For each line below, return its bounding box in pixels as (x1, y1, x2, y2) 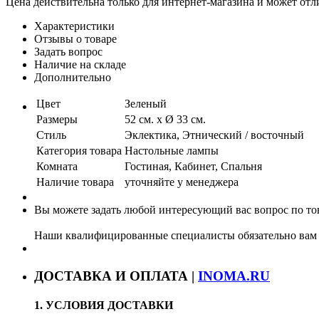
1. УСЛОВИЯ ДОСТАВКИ (34, 298, 173, 311)
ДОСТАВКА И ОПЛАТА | (34, 268, 198, 283)
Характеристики (34, 19, 115, 32)
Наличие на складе (34, 58, 126, 70)
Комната (36, 159, 78, 172)
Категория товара (36, 144, 122, 157)
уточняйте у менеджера (125, 175, 239, 188)
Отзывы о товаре (34, 32, 117, 45)
